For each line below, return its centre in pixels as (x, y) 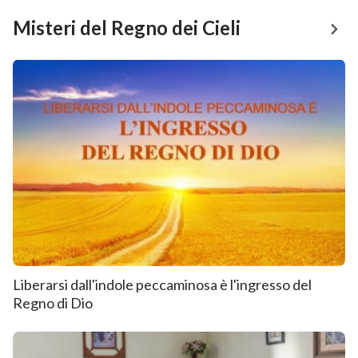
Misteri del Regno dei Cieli (127, 28)
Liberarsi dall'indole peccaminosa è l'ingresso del (162, 284)
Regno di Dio (53, 303)
